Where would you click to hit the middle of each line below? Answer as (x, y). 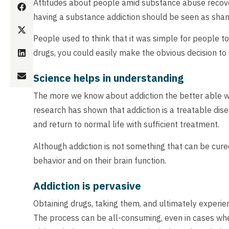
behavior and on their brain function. (100, 160)
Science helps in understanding (108, 78)
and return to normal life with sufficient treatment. (126, 124)
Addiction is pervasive (87, 186)
